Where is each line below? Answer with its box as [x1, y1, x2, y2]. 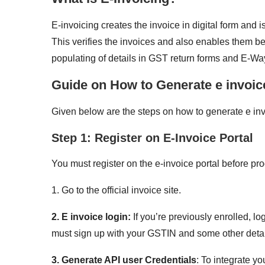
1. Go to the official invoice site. [51, 185, 181, 195]
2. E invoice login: [51, 211, 131, 222]
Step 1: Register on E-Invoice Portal [51, 131, 253, 144]
